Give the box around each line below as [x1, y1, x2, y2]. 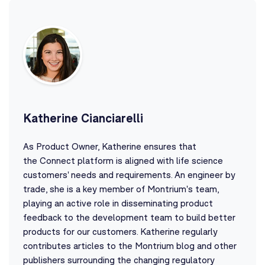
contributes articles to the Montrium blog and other [23, 240, 237, 251]
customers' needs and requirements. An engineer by [23, 169, 235, 180]
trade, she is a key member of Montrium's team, [23, 183, 219, 194]
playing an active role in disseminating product [23, 197, 213, 208]
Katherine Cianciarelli [23, 110, 143, 125]
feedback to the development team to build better [23, 211, 235, 222]
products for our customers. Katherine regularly [23, 225, 218, 237]
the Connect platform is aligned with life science [23, 154, 223, 166]
